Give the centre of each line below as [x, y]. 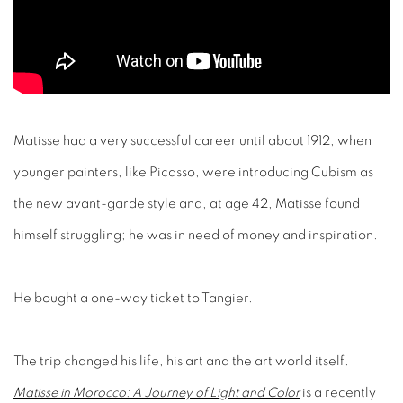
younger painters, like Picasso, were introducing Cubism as [193, 173]
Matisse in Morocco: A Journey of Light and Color [157, 393]
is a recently [338, 393]
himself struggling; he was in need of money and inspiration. [196, 236]
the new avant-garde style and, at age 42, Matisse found [187, 204]
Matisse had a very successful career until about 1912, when [193, 141]
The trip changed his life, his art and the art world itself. [181, 362]
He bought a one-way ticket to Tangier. [134, 299]
